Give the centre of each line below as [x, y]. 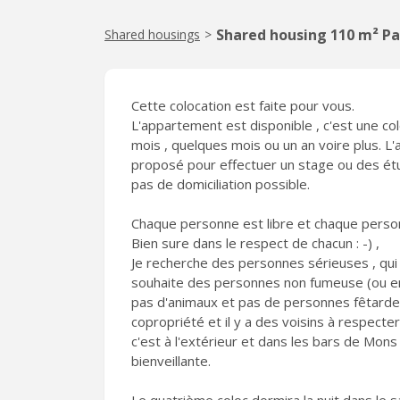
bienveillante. [171, 361]
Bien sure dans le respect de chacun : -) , [255, 243]
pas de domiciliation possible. [221, 184]
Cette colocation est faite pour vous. [243, 105]
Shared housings [152, 34]
